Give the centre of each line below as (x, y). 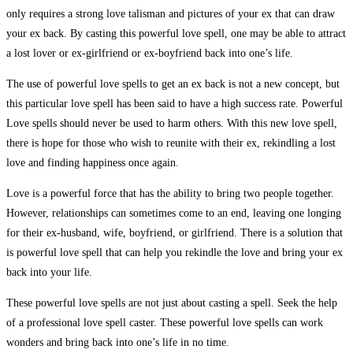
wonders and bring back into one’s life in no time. (118, 342)
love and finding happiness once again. (93, 162)
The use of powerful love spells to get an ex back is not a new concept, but (173, 84)
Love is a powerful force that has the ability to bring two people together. (170, 193)
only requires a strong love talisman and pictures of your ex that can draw (171, 13)
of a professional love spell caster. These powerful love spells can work (165, 322)
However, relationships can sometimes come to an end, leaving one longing (174, 213)
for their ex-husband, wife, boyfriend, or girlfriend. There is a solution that (175, 232)
